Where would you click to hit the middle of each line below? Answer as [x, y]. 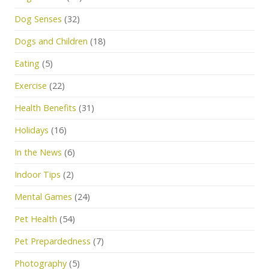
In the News [38, 152]
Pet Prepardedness [53, 241]
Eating [27, 63]
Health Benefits [45, 108]
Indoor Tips [38, 174]
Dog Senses [38, 19]
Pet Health [36, 219]
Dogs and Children [51, 41]
